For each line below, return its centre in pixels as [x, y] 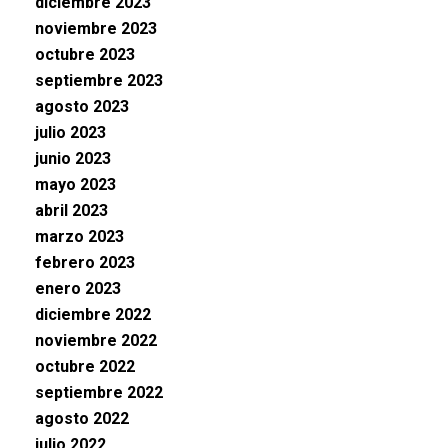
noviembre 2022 [96, 340]
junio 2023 [73, 158]
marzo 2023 [79, 236]
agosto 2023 [82, 106]
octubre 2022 [85, 366]
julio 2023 [70, 132]
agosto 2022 [82, 418]
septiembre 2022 [99, 392]
